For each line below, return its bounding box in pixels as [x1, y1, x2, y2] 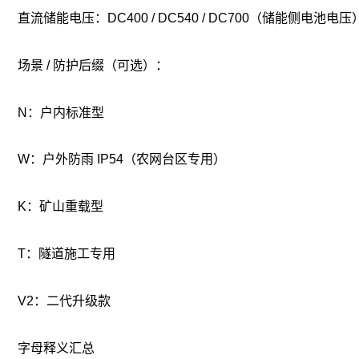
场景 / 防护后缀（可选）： [18, 58, 168, 72]
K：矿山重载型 [18, 200, 103, 214]
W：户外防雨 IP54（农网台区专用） [18, 152, 226, 167]
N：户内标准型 [18, 105, 104, 119]
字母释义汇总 [18, 341, 95, 355]
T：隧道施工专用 [18, 247, 115, 261]
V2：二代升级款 [18, 293, 111, 308]
